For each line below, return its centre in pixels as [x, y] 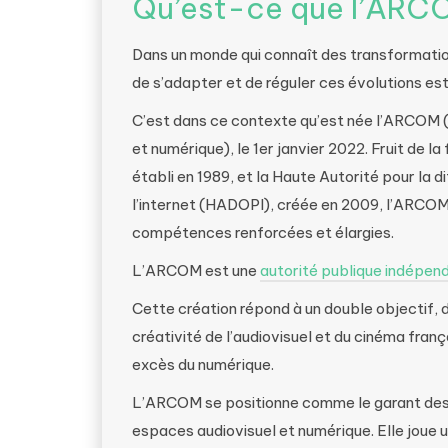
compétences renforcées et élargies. [263, 232]
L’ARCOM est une [196, 270]
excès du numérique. [203, 364]
